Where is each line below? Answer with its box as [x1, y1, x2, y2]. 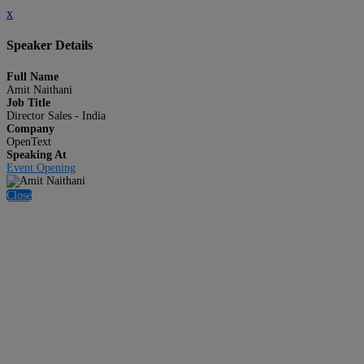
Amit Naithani [6, 83, 72, 96]
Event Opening [6, 161, 76, 174]
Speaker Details [6, 38, 93, 53]
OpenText [6, 135, 51, 148]
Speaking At [6, 148, 67, 161]
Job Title [6, 96, 50, 109]
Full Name [6, 70, 58, 83]
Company [6, 122, 54, 135]
